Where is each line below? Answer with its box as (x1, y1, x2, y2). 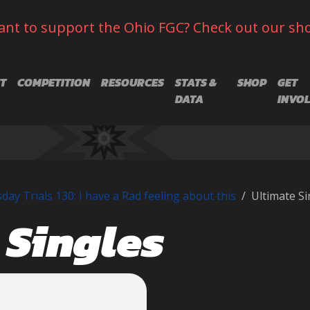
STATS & (174, 73, 217, 91)
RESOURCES (100, 73, 164, 91)
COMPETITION (17, 73, 90, 91)
